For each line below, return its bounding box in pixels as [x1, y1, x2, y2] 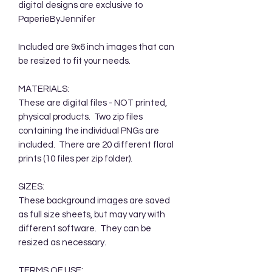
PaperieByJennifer [18, 14, 95, 24]
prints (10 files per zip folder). [18, 154, 132, 163]
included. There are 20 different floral [18, 140, 174, 149]
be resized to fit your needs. [18, 56, 132, 66]
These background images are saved [18, 195, 170, 205]
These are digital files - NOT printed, [18, 98, 167, 107]
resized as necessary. [18, 237, 106, 247]
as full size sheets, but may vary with [18, 209, 165, 219]
